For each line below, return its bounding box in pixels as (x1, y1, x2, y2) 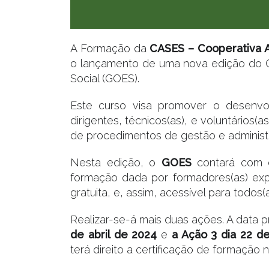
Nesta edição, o (70, 156, 162, 169)
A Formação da (70, 41, 150, 55)
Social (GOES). (70, 71, 139, 85)
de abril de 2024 (70, 228, 161, 241)
